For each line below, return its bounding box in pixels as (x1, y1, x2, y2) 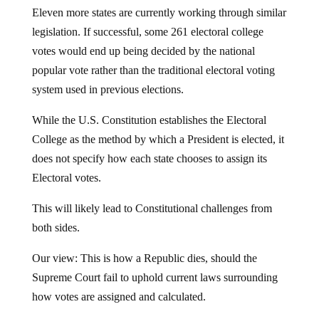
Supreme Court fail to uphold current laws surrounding (31, 260, 278, 273)
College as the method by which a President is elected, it (31, 122, 284, 135)
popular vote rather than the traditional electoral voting (31, 53, 275, 66)
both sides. (31, 210, 80, 223)
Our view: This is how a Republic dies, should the (31, 241, 257, 253)
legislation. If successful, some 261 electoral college (31, 14, 263, 27)
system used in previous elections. (31, 72, 184, 85)
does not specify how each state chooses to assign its (31, 141, 267, 154)
